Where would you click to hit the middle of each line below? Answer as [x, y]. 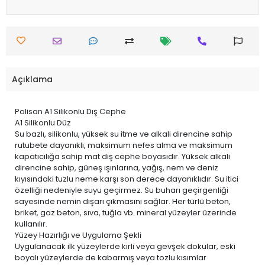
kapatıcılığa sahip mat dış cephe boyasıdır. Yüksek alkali [122, 156]
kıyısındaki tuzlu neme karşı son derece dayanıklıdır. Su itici [127, 179]
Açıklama [32, 79]
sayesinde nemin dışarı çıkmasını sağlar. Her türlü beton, [123, 201]
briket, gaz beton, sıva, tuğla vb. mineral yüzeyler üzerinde [126, 213]
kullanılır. [31, 224]
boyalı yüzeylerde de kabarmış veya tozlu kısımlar [111, 258]
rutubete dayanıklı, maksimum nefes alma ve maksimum [124, 145]
